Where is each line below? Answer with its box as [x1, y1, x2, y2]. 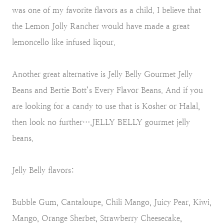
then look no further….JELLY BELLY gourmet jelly [12, 117, 190, 127]
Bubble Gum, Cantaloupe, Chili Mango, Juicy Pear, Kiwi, [12, 197, 211, 207]
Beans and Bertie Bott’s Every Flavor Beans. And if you [12, 85, 203, 95]
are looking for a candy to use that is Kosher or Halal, [12, 101, 200, 111]
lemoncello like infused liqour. [12, 37, 115, 47]
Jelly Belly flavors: [12, 165, 74, 175]
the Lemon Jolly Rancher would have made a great [12, 21, 189, 31]
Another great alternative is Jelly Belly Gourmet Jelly [12, 69, 192, 79]
